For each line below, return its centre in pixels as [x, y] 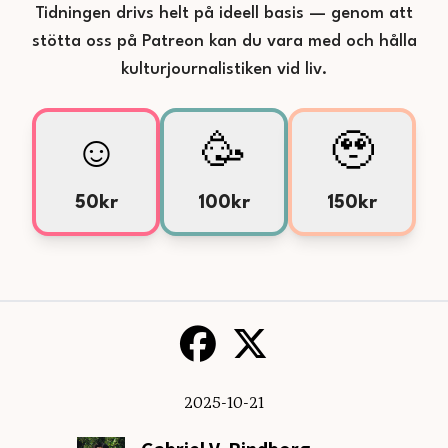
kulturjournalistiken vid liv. [224, 69]
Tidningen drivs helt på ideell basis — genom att [224, 13]
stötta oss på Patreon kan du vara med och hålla [224, 41]
